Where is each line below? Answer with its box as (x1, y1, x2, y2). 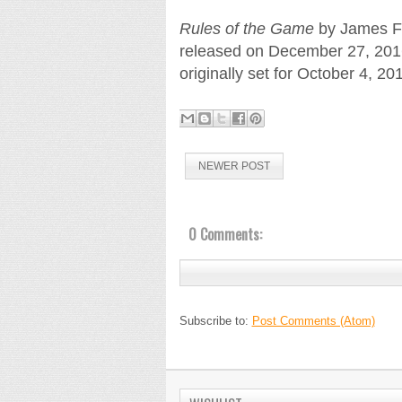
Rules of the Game (179, 19, 314, 38)
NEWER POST (197, 159, 270, 172)
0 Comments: (188, 223, 262, 245)
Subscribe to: (179, 313, 252, 328)
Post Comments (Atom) (251, 313, 375, 328)
